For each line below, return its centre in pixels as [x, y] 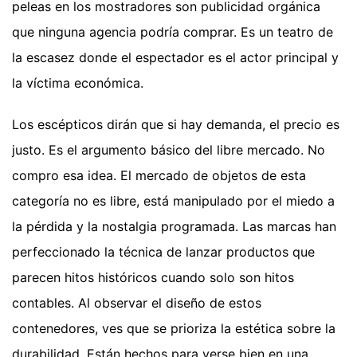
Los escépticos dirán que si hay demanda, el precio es [176, 124]
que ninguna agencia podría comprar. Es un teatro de [173, 31]
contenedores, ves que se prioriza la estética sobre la [174, 328]
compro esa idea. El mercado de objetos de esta [159, 175]
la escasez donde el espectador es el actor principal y [175, 57]
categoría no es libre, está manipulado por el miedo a [173, 200]
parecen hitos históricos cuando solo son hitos [153, 277]
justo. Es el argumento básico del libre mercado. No [169, 149]
